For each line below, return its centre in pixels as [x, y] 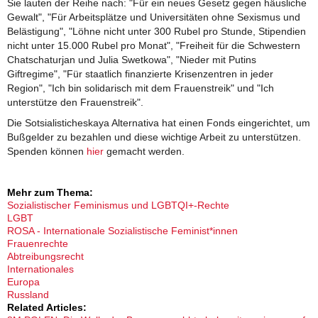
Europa [23, 282]
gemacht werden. [144, 152]
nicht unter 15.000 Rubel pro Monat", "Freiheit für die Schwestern [154, 45]
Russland [28, 295]
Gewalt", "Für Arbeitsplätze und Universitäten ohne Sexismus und [154, 17]
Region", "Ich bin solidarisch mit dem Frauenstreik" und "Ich [141, 88]
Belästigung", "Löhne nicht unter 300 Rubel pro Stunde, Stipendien [157, 31]
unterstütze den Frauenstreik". [75, 102]
